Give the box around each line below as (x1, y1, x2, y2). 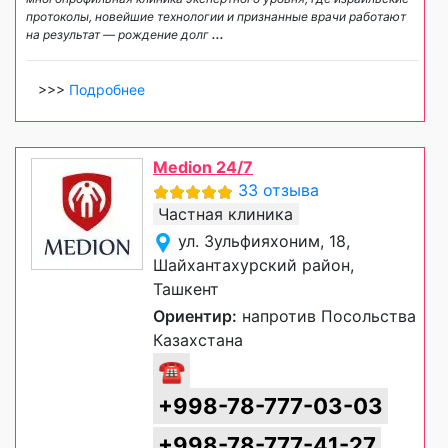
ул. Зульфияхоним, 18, (178, 231, 350, 252)
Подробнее (69, 81, 145, 99)
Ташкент (153, 279, 219, 300)
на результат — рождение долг (26, 27, 212, 43)
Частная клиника (158, 204, 293, 225)
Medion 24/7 (153, 157, 253, 178)
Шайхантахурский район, (153, 255, 354, 276)
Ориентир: (153, 306, 237, 327)
